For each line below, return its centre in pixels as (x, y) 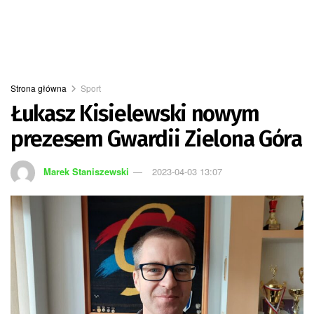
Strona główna (39, 88)
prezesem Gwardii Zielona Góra (156, 139)
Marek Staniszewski (87, 171)
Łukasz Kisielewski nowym (135, 114)
